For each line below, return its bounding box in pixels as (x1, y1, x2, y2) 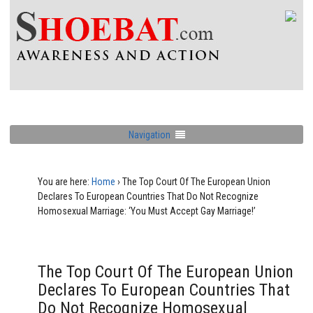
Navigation (128, 129, 170, 140)
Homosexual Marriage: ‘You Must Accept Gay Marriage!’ (38, 205, 256, 217)
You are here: (38, 176, 89, 187)
